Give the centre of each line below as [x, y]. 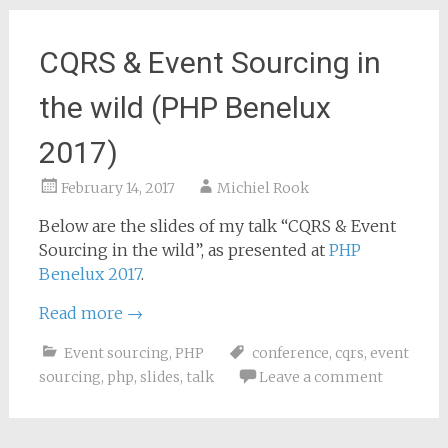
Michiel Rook [262, 188]
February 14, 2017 [117, 188]
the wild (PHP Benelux [184, 107]
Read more [82, 313]
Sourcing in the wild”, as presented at [183, 250]
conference [290, 353]
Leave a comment [320, 377]
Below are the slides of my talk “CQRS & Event [217, 226]
